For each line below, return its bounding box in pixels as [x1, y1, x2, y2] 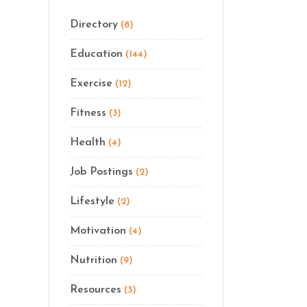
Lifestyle [70, 196, 114, 207]
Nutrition [70, 255, 117, 266]
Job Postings [70, 167, 133, 177]
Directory [70, 19, 118, 30]
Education [70, 49, 123, 60]
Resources [70, 284, 121, 295]
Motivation [70, 225, 126, 236]
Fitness [70, 108, 106, 119]
